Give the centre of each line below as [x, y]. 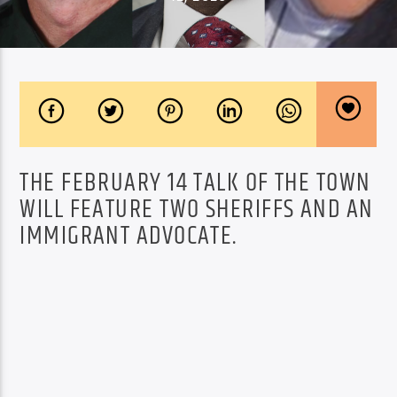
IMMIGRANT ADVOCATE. [128, 236]
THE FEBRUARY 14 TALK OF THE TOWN [195, 183]
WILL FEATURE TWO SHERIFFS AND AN [197, 210]
